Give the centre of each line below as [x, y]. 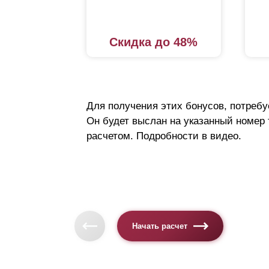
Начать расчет [160, 226]
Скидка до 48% [154, 42]
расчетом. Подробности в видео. [164, 136]
